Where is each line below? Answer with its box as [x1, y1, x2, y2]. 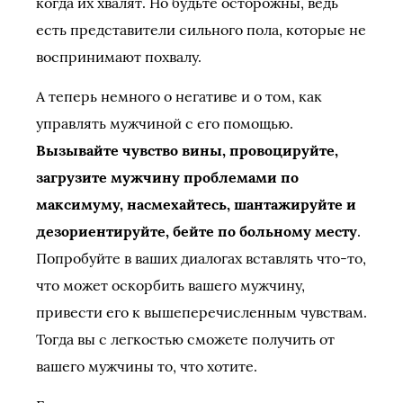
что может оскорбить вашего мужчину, [36, 276, 305, 294]
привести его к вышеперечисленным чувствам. [36, 303, 367, 321]
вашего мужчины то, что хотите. [36, 357, 257, 375]
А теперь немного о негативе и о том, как [36, 87, 322, 105]
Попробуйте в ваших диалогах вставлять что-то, [36, 249, 366, 267]
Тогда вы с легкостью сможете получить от [36, 330, 335, 348]
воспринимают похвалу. [36, 48, 201, 66]
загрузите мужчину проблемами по [36, 168, 299, 186]
